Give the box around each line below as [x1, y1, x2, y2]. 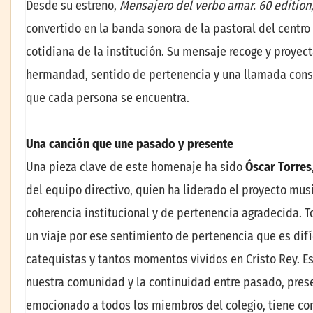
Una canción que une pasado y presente [26, 136, 233, 152]
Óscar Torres [245, 159, 312, 175]
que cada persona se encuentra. [26, 90, 189, 106]
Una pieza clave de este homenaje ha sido [26, 159, 245, 175]
